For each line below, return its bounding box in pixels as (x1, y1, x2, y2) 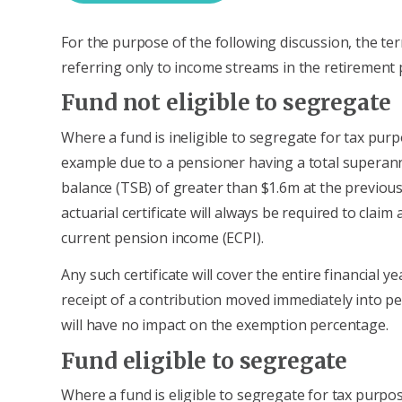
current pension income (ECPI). (61, 227, 264, 248)
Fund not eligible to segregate (61, 89, 391, 118)
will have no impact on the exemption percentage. (61, 314, 389, 335)
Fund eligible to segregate (61, 346, 348, 375)
